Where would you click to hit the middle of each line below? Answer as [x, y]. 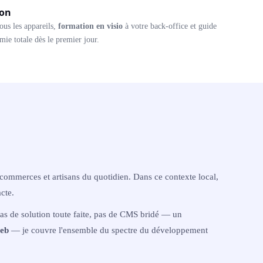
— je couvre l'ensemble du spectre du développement [108, 230]
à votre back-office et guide [170, 26]
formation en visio [90, 26]
